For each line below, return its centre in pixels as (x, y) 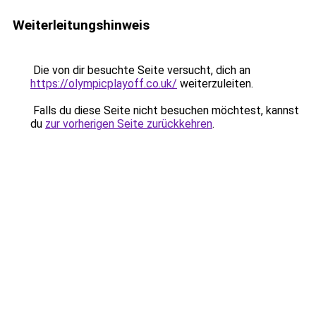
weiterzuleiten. (215, 84)
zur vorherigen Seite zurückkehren (129, 124)
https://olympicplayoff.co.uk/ (104, 84)
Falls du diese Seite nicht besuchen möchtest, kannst (165, 110)
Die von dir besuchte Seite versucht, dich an (140, 70)
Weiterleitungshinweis (81, 25)
